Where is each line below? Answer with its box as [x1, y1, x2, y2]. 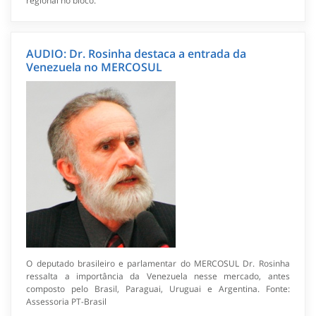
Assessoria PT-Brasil [26, 295, 107, 308]
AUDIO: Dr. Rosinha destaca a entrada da [26, 45, 247, 61]
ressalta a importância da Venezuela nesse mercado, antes [26, 269, 290, 282]
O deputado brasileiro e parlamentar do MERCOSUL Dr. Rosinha [26, 257, 290, 269]
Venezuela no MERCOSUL [26, 59, 163, 75]
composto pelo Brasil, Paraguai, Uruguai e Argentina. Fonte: [26, 282, 290, 295]
